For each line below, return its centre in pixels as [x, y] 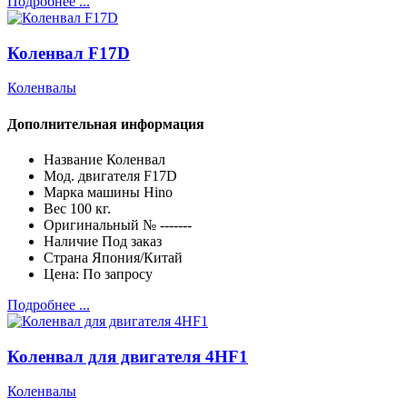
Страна [66, 257]
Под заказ [132, 241]
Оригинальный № [100, 224]
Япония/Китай [137, 257]
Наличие [71, 241]
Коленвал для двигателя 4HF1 [128, 356]
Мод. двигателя [92, 175]
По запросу [118, 273]
